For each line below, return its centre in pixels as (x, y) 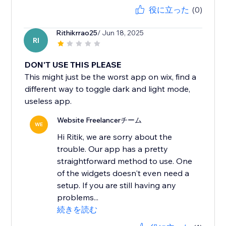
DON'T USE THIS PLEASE (73, 65)
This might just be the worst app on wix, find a (111, 77)
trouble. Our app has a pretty (113, 149)
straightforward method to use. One (125, 161)
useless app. (48, 101)
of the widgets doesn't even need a (123, 173)
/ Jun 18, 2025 (121, 33)
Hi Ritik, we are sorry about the (115, 137)
